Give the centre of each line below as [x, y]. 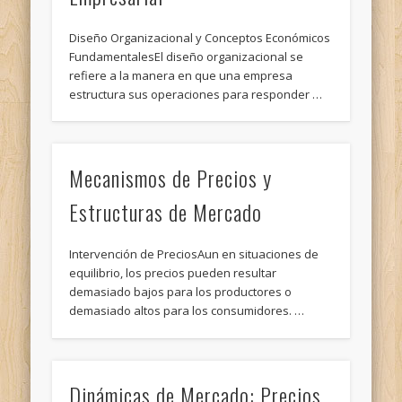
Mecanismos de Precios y [171, 178]
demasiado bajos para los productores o [181, 292]
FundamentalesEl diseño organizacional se [187, 56]
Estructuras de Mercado [166, 212]
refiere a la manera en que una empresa [181, 75]
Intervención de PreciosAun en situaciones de [194, 254]
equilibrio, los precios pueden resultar [173, 273]
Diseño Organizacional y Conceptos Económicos [200, 37]
